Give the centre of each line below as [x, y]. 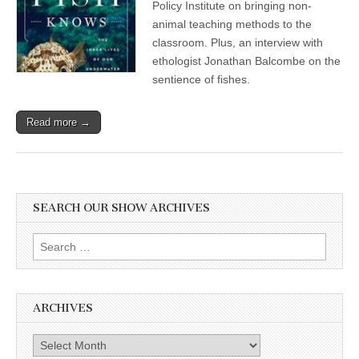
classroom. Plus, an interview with [238, 42]
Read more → [58, 122]
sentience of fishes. [201, 79]
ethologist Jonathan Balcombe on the [246, 61]
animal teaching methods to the [232, 24]
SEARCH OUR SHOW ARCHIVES [121, 208]
